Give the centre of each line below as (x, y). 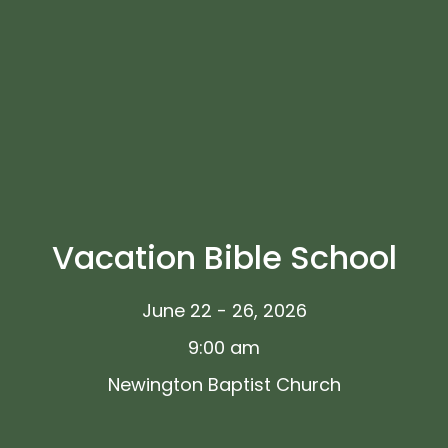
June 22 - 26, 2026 (224, 310)
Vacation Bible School (224, 257)
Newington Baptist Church (224, 384)
